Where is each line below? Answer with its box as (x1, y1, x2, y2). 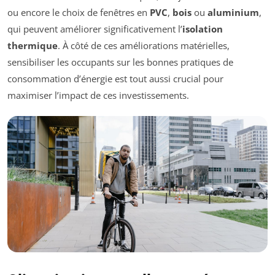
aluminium (207, 6, 259, 19)
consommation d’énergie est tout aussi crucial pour (7, 72, 223, 85)
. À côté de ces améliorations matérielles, (58, 39, 230, 52)
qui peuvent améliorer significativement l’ (7, 23, 182, 36)
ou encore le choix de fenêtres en (7, 6, 150, 19)
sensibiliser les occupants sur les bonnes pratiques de (7, 56, 233, 69)
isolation (182, 23, 223, 36)
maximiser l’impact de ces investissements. (7, 89, 189, 102)
